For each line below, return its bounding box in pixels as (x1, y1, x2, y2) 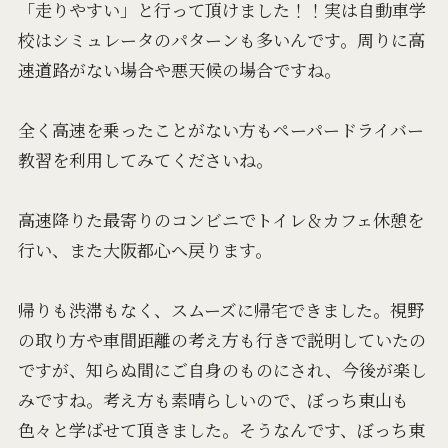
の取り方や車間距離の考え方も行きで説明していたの (17, 327, 426, 353)
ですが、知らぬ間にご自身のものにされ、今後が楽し (17, 357, 427, 383)
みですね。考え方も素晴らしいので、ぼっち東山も (17, 387, 409, 413)
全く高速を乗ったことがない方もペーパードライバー (17, 117, 424, 143)
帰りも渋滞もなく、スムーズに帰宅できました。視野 (17, 297, 424, 323)
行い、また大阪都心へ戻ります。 (17, 237, 272, 263)
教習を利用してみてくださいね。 (17, 147, 273, 173)
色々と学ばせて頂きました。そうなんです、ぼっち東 (17, 417, 425, 443)
